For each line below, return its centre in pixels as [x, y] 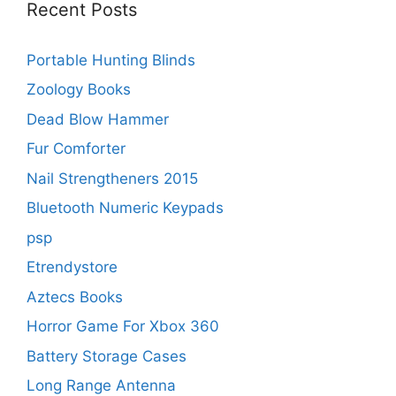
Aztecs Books [75, 297]
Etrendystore [72, 267]
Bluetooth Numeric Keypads [125, 208]
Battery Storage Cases [107, 356]
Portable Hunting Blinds [111, 60]
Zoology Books [79, 90]
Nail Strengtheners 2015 [112, 178]
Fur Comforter [76, 149]
